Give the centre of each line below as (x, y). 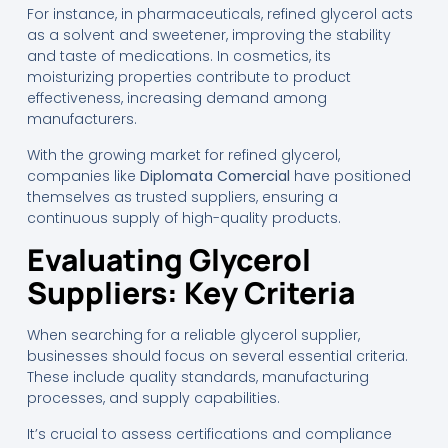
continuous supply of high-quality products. (183, 217)
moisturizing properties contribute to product (188, 77)
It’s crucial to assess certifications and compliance (209, 433)
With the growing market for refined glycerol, (183, 154)
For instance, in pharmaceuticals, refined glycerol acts (219, 14)
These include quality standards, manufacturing (197, 377)
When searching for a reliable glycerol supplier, (193, 335)
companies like (83, 175)
